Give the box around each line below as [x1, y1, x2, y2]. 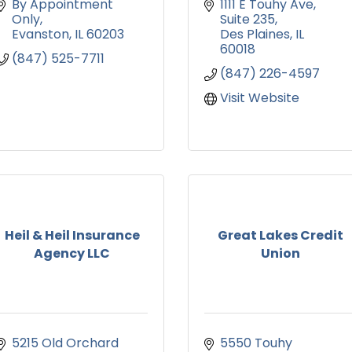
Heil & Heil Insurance [4, 225, 140, 244]
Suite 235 [220, 10, 275, 29]
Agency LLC [34, 244, 110, 262]
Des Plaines [220, 25, 290, 44]
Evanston [12, 25, 69, 44]
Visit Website [220, 89, 299, 108]
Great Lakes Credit [217, 225, 343, 244]
